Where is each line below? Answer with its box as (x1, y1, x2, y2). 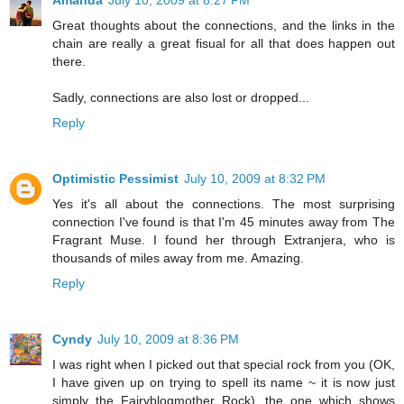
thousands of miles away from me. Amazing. (52, 251, 304, 266)
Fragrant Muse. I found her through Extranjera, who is (52, 233, 395, 248)
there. (52, 54, 86, 69)
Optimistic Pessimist (52, 171, 179, 187)
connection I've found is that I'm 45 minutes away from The (52, 215, 395, 230)
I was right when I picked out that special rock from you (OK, (52, 357, 395, 372)
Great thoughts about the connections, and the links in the (52, 18, 395, 33)
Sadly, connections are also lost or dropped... (52, 90, 309, 106)
